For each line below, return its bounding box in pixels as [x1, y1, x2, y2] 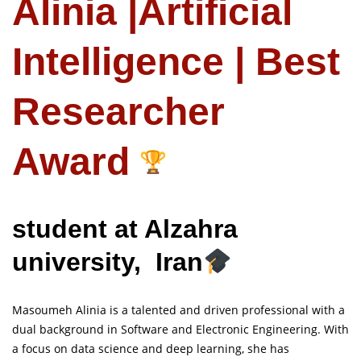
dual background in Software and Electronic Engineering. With [12, 321, 349, 337]
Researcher [12, 90, 225, 134]
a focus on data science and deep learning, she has [12, 340, 289, 356]
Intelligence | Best [12, 40, 340, 84]
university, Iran [12, 247, 203, 277]
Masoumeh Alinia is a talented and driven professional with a [12, 301, 345, 317]
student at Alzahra [12, 214, 238, 244]
